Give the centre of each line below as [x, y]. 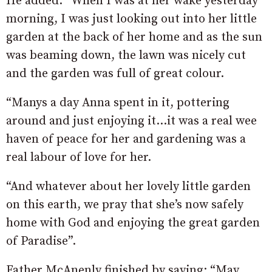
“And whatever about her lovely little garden [128, 187]
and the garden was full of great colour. [115, 74]
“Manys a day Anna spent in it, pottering [118, 103]
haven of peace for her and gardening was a [126, 140]
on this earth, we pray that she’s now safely [125, 205]
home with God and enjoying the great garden [133, 223]
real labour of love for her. [79, 158]
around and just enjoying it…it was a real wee [131, 121]
